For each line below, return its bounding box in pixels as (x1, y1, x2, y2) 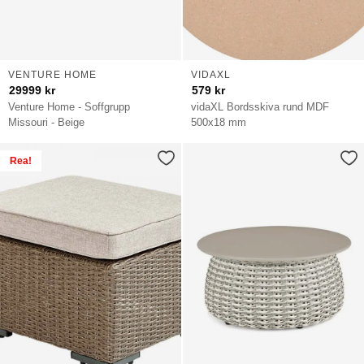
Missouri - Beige (8, 116, 85, 129)
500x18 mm (191, 116, 247, 129)
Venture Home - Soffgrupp (8, 101, 131, 114)
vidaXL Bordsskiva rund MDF (191, 101, 330, 114)
